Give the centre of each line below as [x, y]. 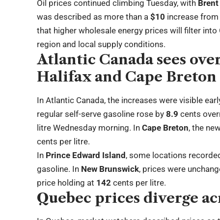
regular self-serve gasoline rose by [102, 114]
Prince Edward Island [86, 155]
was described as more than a [94, 17]
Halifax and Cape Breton [127, 77]
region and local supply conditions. [101, 44]
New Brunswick [110, 169]
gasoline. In [59, 169]
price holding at [67, 182]
